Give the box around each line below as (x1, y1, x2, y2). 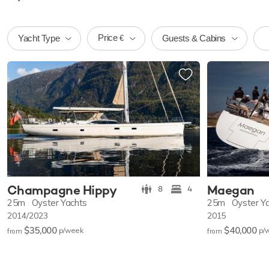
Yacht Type (18, 32, 60, 43)
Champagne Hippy (7, 182, 117, 199)
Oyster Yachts (31, 197, 87, 209)
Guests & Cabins (162, 32, 226, 43)
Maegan (207, 182, 255, 199)
